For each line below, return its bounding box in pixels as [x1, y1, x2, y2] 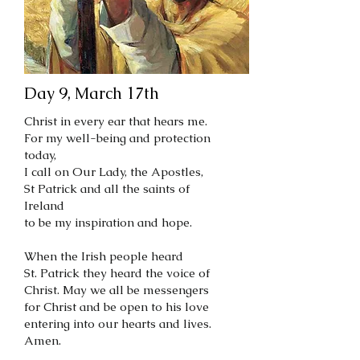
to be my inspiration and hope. [24, 215, 192, 230]
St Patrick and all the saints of [24, 181, 190, 196]
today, [24, 147, 56, 162]
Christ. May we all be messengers [24, 282, 209, 297]
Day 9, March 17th [24, 83, 159, 104]
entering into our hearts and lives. [24, 316, 211, 331]
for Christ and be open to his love [24, 299, 209, 314]
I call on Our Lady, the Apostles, [24, 164, 203, 179]
